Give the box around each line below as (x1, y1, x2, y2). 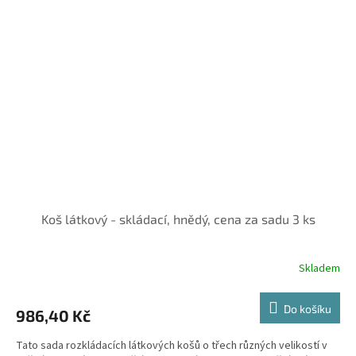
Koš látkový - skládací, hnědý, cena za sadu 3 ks (41, 211, 315, 226)
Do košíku (284, 301, 331, 315)
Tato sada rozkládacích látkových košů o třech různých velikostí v (16, 337, 327, 354)
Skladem (299, 261, 340, 277)
